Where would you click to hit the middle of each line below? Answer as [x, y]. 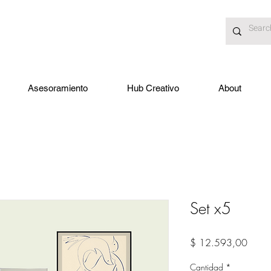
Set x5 [211, 208]
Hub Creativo [153, 88]
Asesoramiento [58, 88]
